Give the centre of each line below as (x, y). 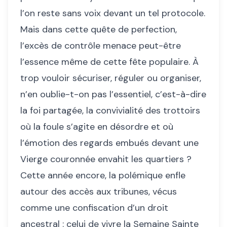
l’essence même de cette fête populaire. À (109, 62)
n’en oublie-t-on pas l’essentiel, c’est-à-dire (113, 94)
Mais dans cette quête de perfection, (99, 30)
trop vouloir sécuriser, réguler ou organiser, (111, 78)
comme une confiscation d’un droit (94, 208)
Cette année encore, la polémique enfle (103, 176)
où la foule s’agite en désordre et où (97, 127)
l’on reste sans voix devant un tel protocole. (113, 13)
